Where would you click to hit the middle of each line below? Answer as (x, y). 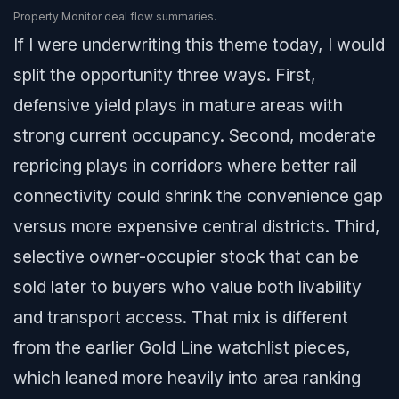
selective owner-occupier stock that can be (186, 256)
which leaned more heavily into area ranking (187, 378)
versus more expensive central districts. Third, (197, 226)
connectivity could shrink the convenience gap (198, 196)
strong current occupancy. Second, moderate (195, 135)
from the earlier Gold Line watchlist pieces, (182, 347)
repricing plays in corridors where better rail (185, 166)
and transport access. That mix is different (181, 317)
